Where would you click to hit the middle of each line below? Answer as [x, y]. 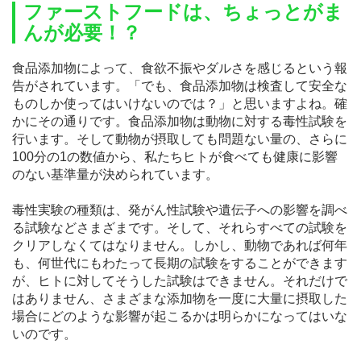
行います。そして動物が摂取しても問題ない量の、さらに [180, 139]
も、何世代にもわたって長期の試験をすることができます [180, 263]
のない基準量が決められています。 [115, 175]
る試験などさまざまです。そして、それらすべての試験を [180, 228]
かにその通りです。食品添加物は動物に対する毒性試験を [180, 122]
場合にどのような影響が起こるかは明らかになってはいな [180, 317]
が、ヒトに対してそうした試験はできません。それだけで [180, 281]
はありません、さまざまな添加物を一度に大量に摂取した [180, 299]
